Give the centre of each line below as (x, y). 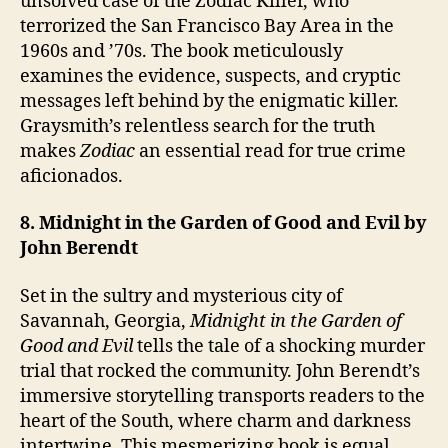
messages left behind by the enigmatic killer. (209, 101)
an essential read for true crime (270, 151)
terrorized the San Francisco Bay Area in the (207, 26)
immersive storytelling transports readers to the (222, 396)
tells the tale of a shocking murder (279, 346)
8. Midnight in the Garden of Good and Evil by (223, 223)
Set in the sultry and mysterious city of (181, 296)
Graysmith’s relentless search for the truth (197, 126)
